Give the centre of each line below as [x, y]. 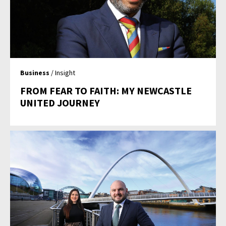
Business [35, 72]
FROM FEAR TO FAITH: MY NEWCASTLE [106, 90]
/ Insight [63, 72]
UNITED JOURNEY [60, 102]
